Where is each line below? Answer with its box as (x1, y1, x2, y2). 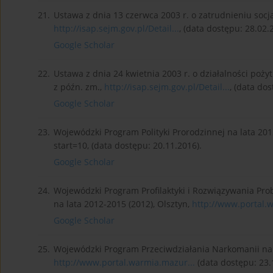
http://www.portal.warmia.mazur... (54, 257, 195, 269)
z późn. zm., (54, 81, 104, 93)
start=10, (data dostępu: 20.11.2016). (54, 140, 202, 152)
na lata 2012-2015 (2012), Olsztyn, (54, 198, 192, 210)
